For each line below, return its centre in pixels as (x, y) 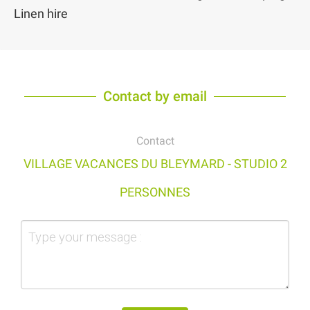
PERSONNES (155, 192)
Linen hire (41, 13)
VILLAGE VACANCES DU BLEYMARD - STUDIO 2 (155, 164)
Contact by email (155, 97)
